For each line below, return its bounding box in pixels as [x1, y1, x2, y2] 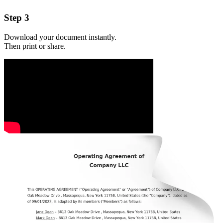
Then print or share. [4, 41, 66, 50]
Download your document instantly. [4, 32, 116, 41]
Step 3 [4, 12, 29, 23]
